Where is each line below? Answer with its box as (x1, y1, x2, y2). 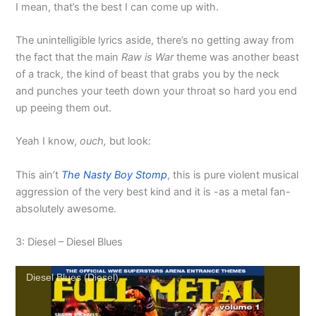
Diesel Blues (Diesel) (26, 271, 119, 283)
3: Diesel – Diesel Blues (16, 236, 126, 249)
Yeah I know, (16, 135, 80, 148)
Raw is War (121, 51, 174, 64)
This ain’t (16, 168, 62, 181)
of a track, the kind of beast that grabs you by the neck (16, 68, 280, 81)
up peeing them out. (16, 102, 112, 115)
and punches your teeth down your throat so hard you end (16, 85, 298, 98)
